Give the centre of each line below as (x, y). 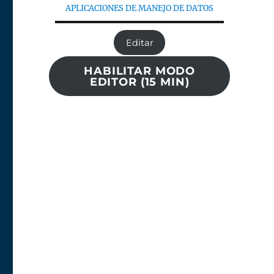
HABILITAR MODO (140, 71)
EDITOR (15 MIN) (139, 82)
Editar (139, 43)
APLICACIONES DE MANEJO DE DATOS (140, 8)
